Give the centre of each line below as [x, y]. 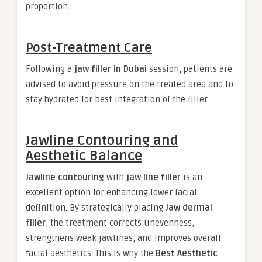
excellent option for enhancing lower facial [111, 192]
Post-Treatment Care [89, 48]
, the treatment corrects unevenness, [120, 223]
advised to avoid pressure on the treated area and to [130, 84]
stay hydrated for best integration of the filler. [117, 99]
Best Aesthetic [187, 253]
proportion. [48, 6]
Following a [50, 69]
